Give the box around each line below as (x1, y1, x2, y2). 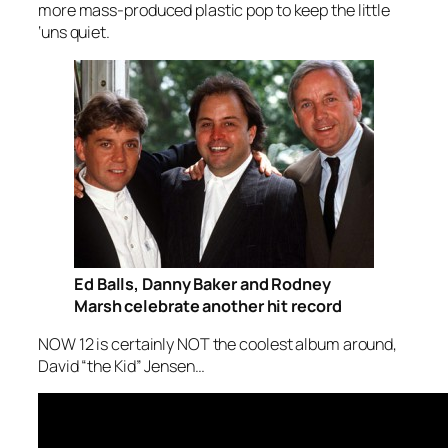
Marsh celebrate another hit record (74, 294, 342, 317)
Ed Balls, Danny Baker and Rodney (74, 272, 331, 295)
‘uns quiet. (38, 21, 110, 44)
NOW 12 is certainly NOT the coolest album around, (38, 332, 398, 355)
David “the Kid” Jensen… (38, 354, 205, 377)
